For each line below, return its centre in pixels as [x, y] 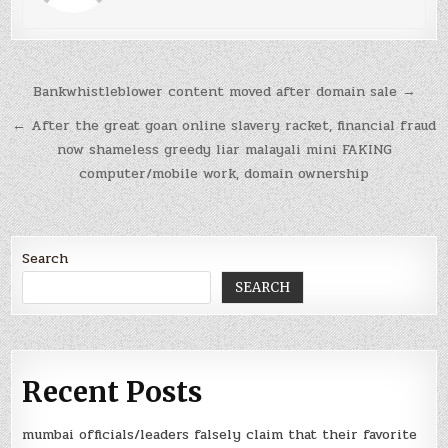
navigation [87, 121]
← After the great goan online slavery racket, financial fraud [224, 125]
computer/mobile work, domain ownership [224, 173]
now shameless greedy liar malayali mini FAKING [224, 149]
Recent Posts [112, 391]
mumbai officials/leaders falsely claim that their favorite [220, 434]
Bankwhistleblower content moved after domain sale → [224, 91]
